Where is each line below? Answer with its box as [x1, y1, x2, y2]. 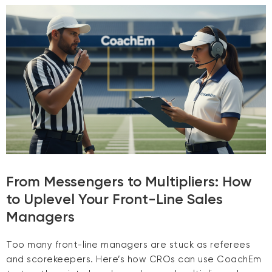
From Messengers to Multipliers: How [6, 172, 251, 191]
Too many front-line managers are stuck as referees [6, 239, 250, 251]
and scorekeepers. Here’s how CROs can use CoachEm [6, 254, 262, 265]
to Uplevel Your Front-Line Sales [6, 190, 223, 208]
